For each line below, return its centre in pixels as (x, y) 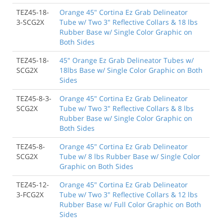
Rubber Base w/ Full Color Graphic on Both (130, 204)
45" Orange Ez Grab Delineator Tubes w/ (127, 60)
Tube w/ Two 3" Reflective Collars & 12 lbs (129, 194)
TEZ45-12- (33, 184)
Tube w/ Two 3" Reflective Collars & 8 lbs (127, 108)
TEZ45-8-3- (34, 98)
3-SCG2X (30, 22)
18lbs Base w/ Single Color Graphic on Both (131, 70)
